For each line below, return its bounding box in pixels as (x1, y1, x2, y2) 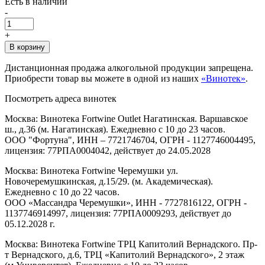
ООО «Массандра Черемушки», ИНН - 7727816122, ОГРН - (5, 197, 247, 208)
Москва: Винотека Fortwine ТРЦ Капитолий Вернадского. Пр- (5, 238, 257, 249)
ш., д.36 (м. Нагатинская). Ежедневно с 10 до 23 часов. (5, 124, 225, 134)
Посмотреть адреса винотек (5, 93, 117, 104)
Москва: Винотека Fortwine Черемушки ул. (5, 165, 178, 176)
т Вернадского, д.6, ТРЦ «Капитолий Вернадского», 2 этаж (5, 249, 244, 260)
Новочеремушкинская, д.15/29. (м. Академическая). (5, 176, 213, 186)
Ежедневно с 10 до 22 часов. (5, 186, 119, 197)
